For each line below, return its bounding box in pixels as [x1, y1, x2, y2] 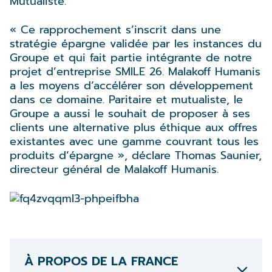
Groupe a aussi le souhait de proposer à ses [10, 105, 250, 123]
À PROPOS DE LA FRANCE [24, 251, 178, 270]
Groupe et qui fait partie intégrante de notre [10, 49, 252, 67]
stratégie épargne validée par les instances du [10, 35, 262, 53]
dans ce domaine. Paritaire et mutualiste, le [10, 91, 243, 109]
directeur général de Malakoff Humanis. [10, 161, 219, 178]
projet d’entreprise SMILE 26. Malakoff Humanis [10, 63, 260, 81]
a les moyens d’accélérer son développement [10, 77, 253, 95]
